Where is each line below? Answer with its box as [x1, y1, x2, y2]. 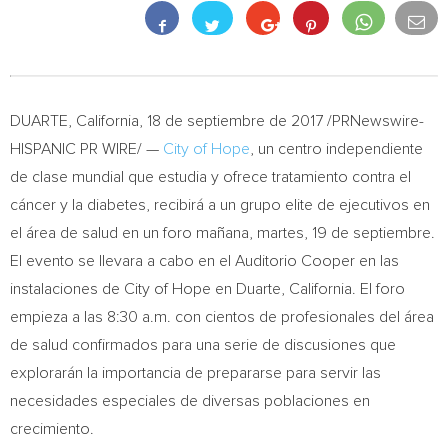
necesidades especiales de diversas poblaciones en [10, 393, 370, 409]
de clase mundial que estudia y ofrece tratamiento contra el [10, 169, 411, 185]
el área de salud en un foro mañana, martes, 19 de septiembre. [10, 225, 435, 241]
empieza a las [10, 309, 107, 325]
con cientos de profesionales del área [171, 309, 434, 325]
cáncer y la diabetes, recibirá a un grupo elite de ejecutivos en [10, 197, 430, 213]
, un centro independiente [250, 141, 423, 157]
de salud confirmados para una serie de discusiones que [10, 337, 396, 353]
